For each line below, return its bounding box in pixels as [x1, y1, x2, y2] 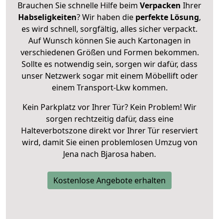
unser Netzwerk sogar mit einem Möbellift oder [21, 70, 198, 81]
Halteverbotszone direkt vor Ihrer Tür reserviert [21, 125, 198, 136]
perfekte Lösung [135, 11, 199, 22]
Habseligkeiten [18, 11, 77, 22]
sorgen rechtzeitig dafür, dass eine [45, 113, 174, 124]
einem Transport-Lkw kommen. [51, 82, 168, 93]
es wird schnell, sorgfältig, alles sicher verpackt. [22, 23, 197, 34]
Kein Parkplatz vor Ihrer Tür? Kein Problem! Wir [22, 101, 197, 112]
